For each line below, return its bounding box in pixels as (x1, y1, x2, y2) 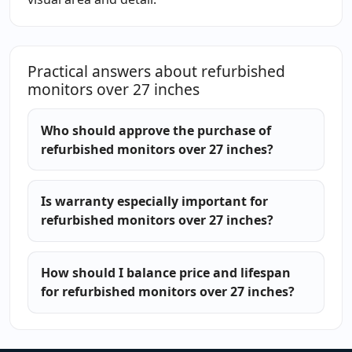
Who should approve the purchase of (40, 121, 271, 139)
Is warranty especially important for (40, 192, 268, 211)
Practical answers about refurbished (27, 60, 285, 82)
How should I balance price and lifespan (40, 264, 291, 282)
